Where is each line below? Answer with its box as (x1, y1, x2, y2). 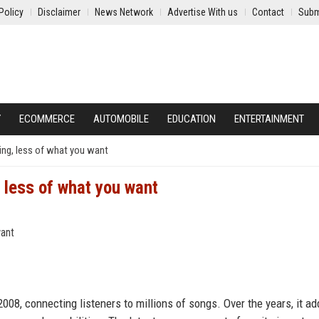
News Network (95, 6, 153, 18)
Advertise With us (167, 6, 238, 18)
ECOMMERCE (19, 113, 75, 125)
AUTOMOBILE (93, 113, 149, 125)
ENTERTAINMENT (234, 113, 304, 125)
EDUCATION (167, 113, 216, 125)
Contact (252, 6, 284, 18)
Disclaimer (38, 6, 80, 18)
